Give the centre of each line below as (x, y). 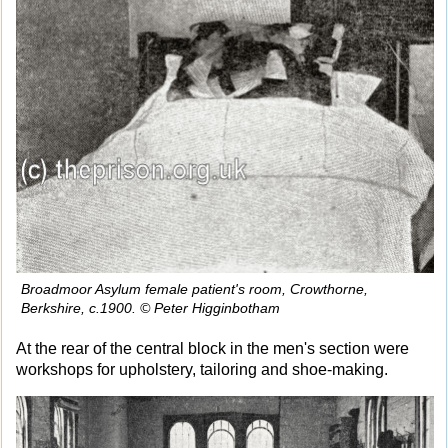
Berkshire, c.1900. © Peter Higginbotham (150, 307)
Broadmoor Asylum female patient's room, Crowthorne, (194, 288)
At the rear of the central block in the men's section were (212, 348)
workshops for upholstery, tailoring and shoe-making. (202, 369)
